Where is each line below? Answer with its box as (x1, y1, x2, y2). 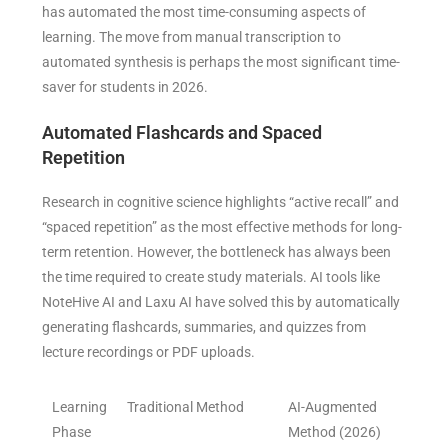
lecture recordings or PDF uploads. (42, 344, 265, 361)
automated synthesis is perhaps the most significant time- (42, 54, 401, 71)
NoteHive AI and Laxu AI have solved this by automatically (42, 294, 401, 311)
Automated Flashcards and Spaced (42, 122, 323, 144)
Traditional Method (127, 399, 245, 416)
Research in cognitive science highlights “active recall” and (42, 194, 400, 211)
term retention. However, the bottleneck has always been (42, 244, 392, 261)
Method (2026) (288, 424, 382, 441)
